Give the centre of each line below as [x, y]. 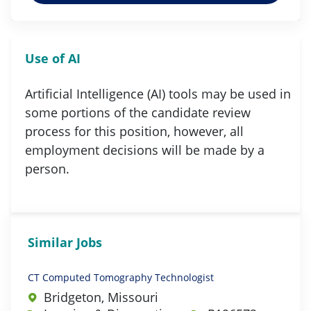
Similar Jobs [65, 242]
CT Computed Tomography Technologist [121, 277]
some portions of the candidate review [138, 112]
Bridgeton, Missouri [101, 297]
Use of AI [53, 58]
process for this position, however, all [134, 131]
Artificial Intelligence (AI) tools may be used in [158, 93]
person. [49, 168]
